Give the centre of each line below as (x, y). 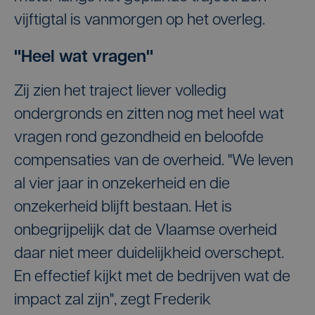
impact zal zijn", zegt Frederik (112, 300)
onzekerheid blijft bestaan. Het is (123, 207)
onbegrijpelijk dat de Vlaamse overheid (146, 231)
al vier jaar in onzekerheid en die (122, 184)
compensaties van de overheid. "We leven (154, 161)
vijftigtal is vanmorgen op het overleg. (140, 20)
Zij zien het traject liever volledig (120, 91)
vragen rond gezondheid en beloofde (139, 138)
